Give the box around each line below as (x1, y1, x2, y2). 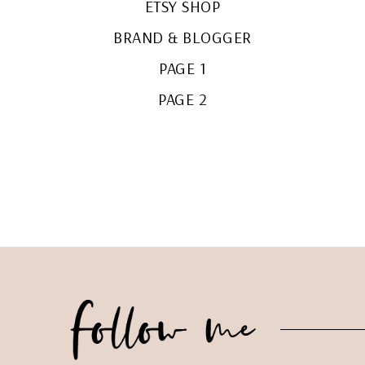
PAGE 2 (158, 88, 207, 109)
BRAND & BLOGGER (113, 26, 252, 47)
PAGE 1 (159, 57, 206, 78)
